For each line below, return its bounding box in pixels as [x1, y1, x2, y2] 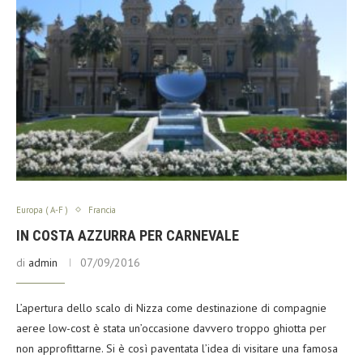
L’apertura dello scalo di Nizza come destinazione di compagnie [16, 300, 327, 315]
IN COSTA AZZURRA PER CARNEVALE [16, 226, 239, 244]
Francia [88, 203, 116, 216]
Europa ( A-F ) [16, 203, 68, 216]
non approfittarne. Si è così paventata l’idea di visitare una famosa [16, 340, 338, 356]
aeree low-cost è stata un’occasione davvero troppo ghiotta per [16, 320, 327, 335]
